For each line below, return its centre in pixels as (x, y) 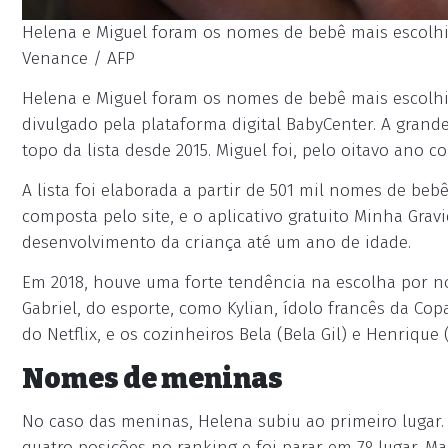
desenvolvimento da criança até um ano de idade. (216, 242)
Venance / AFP (78, 58)
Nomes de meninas (152, 378)
